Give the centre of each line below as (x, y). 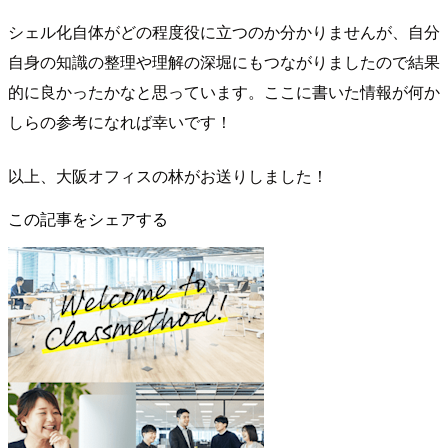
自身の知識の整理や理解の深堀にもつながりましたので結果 (224, 61)
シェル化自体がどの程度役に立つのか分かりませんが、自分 (224, 31)
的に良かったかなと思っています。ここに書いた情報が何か (224, 91)
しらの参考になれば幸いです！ (120, 121)
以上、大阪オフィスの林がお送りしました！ (168, 175)
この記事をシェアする (88, 218)
